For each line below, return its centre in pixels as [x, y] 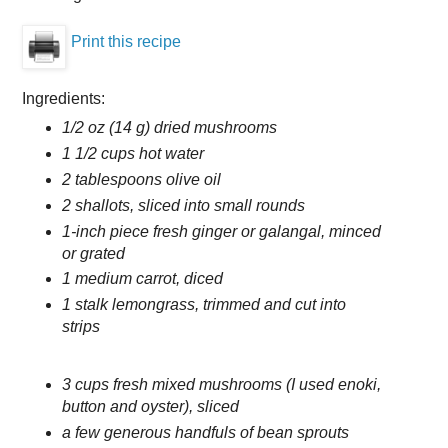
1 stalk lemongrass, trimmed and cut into [203, 305]
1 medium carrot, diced [142, 279]
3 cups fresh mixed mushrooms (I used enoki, [221, 385]
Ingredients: [63, 98]
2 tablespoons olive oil [141, 179]
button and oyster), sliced [150, 407]
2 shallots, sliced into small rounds [183, 205]
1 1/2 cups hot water [132, 153]
